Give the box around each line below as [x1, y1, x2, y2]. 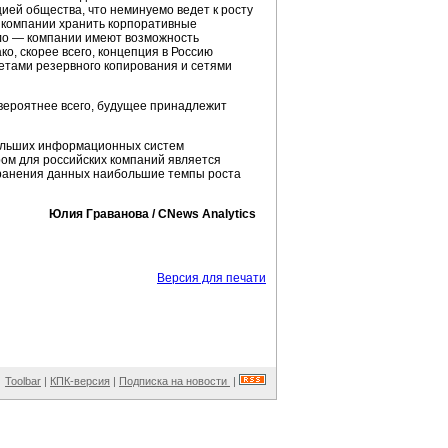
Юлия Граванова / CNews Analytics [49, 207, 256, 221]
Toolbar [5, 375, 41, 387]
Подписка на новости [119, 375, 230, 387]
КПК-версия [50, 375, 110, 387]
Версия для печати [157, 271, 266, 285]
